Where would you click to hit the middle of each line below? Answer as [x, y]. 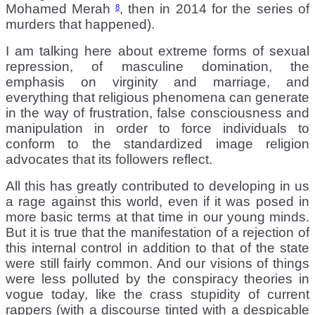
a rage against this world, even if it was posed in [157, 201]
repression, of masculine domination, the [157, 66]
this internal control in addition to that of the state [157, 247]
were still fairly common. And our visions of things [157, 263]
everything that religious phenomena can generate [157, 97]
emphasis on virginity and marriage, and [157, 82]
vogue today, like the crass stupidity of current [157, 294]
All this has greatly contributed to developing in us [157, 186]
